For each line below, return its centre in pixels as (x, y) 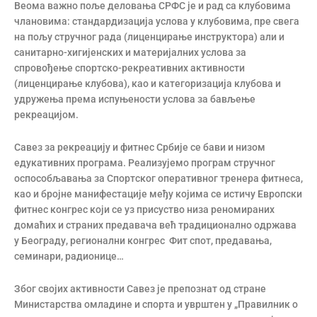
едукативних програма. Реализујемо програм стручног (145, 162)
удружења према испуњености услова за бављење (135, 99)
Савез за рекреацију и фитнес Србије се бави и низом (140, 147)
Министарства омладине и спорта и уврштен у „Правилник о (156, 304)
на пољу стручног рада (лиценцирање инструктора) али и (149, 37)
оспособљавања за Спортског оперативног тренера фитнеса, (158, 178)
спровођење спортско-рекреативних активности (129, 68)
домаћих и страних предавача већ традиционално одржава (155, 225)
